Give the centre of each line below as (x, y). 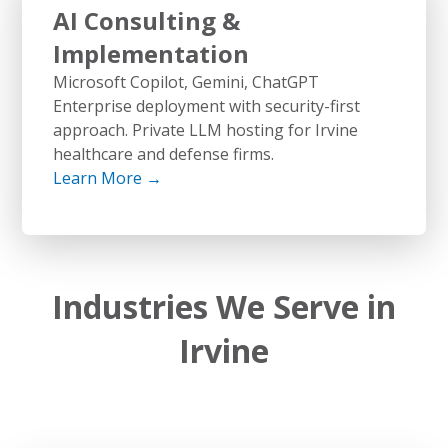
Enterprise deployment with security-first (206, 105)
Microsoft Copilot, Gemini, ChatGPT (185, 81)
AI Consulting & (146, 20)
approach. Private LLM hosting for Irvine (205, 129)
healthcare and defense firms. (163, 153)
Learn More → (107, 177)
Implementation (150, 53)
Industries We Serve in (224, 306)
